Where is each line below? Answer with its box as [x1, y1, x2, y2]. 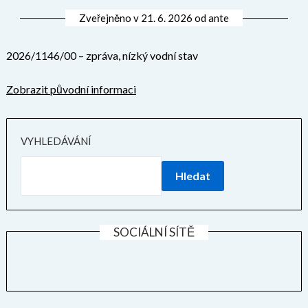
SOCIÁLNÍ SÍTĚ [113, 225, 195, 240]
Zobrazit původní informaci [6, 82, 136, 96]
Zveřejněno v [79, 12, 141, 25]
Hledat [175, 169, 210, 183]
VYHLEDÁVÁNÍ [21, 135, 91, 148]
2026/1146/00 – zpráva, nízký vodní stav [6, 49, 198, 63]
